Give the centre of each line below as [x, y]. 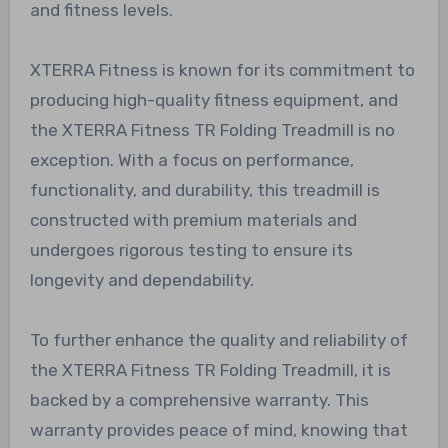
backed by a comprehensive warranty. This [199, 399]
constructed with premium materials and [193, 219]
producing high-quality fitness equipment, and [213, 99]
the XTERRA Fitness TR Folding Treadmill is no [212, 129]
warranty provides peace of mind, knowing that [218, 429]
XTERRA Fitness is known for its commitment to [222, 69]
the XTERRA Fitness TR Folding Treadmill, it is [210, 369]
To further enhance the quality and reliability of [218, 339]
